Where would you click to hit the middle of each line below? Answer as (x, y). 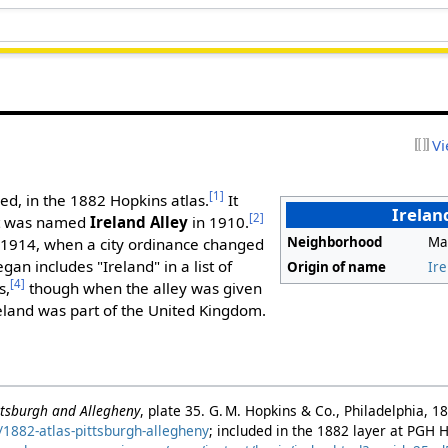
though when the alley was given (144, 287)
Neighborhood (335, 241)
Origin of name (337, 266)
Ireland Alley (139, 221)
